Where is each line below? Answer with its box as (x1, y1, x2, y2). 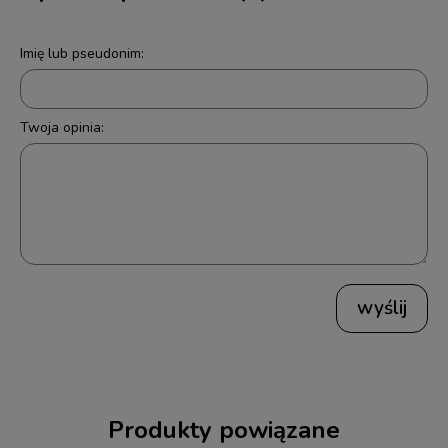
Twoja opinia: (20, 118, 104, 138)
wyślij (357, 295, 407, 322)
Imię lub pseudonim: (20, 44, 144, 64)
